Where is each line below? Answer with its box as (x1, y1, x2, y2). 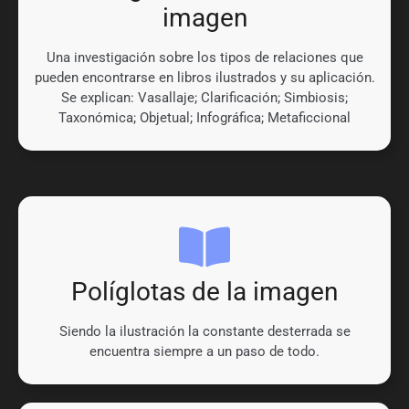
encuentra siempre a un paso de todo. (89, 343, 320, 361)
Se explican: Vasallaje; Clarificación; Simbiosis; (61, 89, 348, 107)
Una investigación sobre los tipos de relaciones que (46, 49, 363, 67)
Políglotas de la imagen (71, 277, 338, 308)
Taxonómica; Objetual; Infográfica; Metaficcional (58, 110, 351, 127)
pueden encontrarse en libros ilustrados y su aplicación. (34, 69, 375, 87)
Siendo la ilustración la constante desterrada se (58, 323, 351, 341)
